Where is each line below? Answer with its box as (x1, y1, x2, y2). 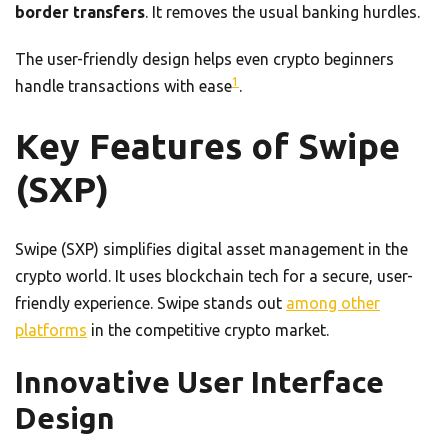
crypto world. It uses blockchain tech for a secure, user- (15, 266, 413, 285)
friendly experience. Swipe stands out (15, 293, 286, 312)
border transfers (15, 2, 145, 21)
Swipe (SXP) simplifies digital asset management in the (15, 239, 408, 258)
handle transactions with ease (15, 76, 232, 95)
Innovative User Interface (15, 364, 384, 399)
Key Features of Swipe (15, 125, 400, 166)
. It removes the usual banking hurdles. (145, 2, 420, 21)
